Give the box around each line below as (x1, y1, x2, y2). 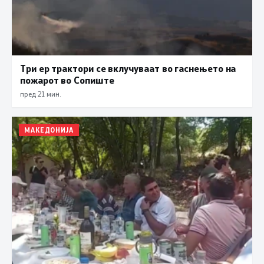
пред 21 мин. (20, 88, 61, 98)
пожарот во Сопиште (20, 73, 114, 86)
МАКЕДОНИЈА (24, 125, 74, 134)
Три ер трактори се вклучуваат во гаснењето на (20, 61, 236, 74)
